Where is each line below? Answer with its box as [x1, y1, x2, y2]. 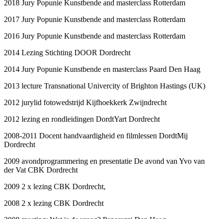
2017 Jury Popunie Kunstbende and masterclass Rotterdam [4, 15, 187, 23]
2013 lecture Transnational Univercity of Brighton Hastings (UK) [4, 81, 207, 90]
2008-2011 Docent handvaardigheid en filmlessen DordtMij [4, 131, 188, 140]
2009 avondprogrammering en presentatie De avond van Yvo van [4, 156, 205, 165]
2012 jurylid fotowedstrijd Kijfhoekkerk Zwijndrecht [4, 98, 169, 107]
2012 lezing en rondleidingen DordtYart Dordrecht [4, 114, 164, 123]
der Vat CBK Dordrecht [4, 165, 80, 174]
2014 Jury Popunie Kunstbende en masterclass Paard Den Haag [4, 65, 200, 73]
